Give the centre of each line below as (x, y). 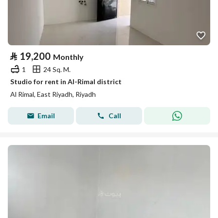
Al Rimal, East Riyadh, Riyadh (53, 94)
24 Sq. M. (57, 69)
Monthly (68, 57)
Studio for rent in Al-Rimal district (66, 82)
